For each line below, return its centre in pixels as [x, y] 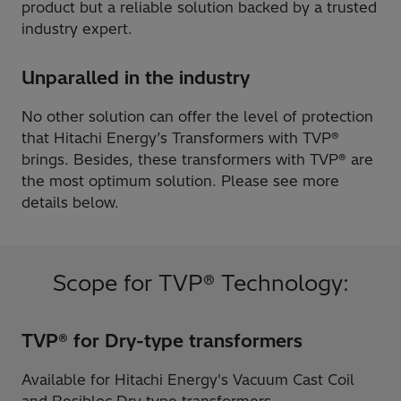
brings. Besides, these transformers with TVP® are [197, 160]
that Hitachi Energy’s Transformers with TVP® [180, 138]
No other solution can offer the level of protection [197, 117]
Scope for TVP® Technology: [200, 283]
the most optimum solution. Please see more [180, 181]
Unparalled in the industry [136, 78]
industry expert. [77, 29]
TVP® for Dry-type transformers [162, 341]
